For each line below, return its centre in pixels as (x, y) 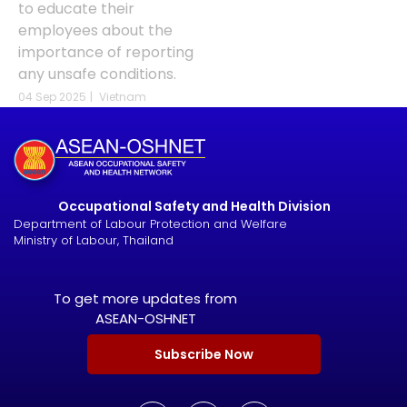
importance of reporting (106, 52)
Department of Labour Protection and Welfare (150, 223)
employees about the (95, 30)
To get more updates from (145, 298)
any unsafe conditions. (97, 74)
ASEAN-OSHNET (145, 318)
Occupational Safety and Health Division (194, 206)
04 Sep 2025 (52, 96)
